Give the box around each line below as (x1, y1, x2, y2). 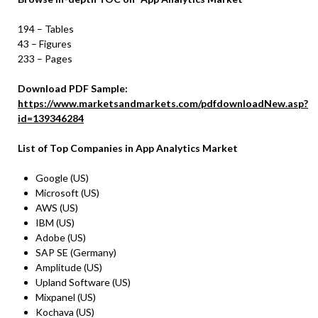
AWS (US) (35, 202, 78, 214)
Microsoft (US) (35, 187, 99, 199)
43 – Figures (18, 38, 72, 50)
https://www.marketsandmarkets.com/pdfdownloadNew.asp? (18, 97, 308, 110)
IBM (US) (35, 216, 75, 229)
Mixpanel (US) (35, 291, 96, 304)
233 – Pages (18, 53, 72, 65)
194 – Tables (18, 23, 74, 35)
